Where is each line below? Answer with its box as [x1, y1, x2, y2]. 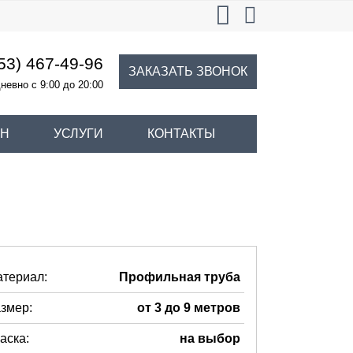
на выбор [180, 332, 240, 345]
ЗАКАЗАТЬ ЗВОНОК [128, 65, 247, 78]
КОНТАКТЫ [147, 127, 215, 140]
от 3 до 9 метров [137, 301, 240, 314]
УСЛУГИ [54, 127, 103, 140]
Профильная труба [119, 270, 240, 284]
